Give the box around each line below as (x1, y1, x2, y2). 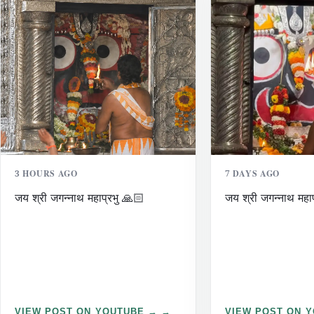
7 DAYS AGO (225, 169, 280, 183)
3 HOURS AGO (15, 169, 78, 183)
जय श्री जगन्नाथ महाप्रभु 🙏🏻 (15, 191, 144, 205)
